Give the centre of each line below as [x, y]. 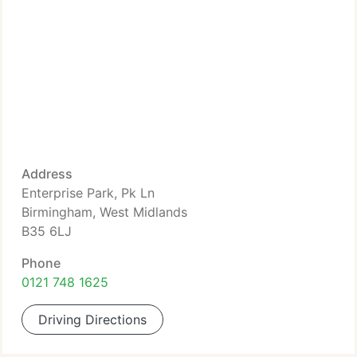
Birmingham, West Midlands [104, 212]
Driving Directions [92, 320]
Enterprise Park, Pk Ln [88, 193]
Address [47, 174]
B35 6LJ [47, 231]
